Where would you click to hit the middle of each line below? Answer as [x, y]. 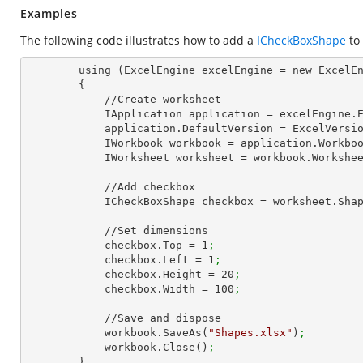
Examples [49, 13]
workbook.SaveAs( [156, 333]
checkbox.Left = [156, 260]
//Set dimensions [66, 231]
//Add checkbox [66, 187]
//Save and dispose [66, 318]
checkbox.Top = [153, 245]
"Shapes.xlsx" [250, 333]
